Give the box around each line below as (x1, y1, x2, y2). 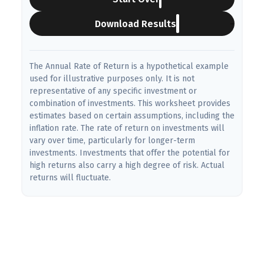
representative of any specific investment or (29, 86, 197, 96)
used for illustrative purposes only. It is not (29, 74, 194, 84)
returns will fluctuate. (29, 173, 111, 183)
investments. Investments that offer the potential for (29, 148, 230, 158)
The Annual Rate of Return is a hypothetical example (29, 61, 229, 71)
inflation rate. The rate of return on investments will (29, 123, 225, 133)
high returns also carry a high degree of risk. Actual (29, 160, 225, 170)
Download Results (95, 18, 177, 29)
